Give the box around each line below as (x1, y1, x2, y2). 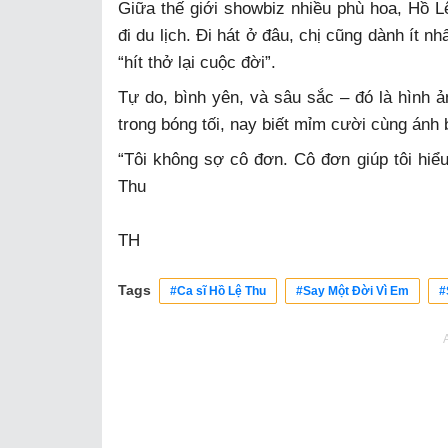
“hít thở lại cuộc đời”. (118, 52, 276, 72)
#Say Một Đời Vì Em (296, 283, 409, 298)
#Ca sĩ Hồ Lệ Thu (170, 283, 266, 298)
